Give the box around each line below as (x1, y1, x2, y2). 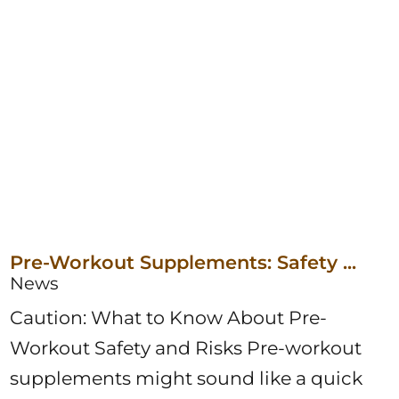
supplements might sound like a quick (10, 366, 363, 389)
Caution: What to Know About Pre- (10, 305, 328, 329)
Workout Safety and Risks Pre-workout (10, 336, 362, 359)
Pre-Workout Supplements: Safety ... (10, 250, 357, 273)
